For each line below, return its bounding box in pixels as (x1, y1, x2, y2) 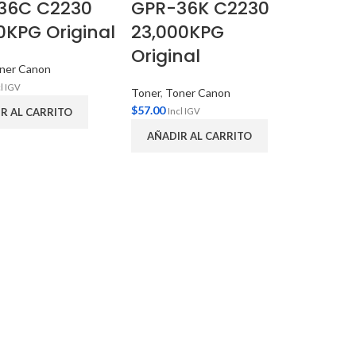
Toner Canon (165, 86, 231, 99)
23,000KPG (131, 20, 225, 44)
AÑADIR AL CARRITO (147, 130, 253, 142)
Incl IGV (168, 106, 201, 116)
